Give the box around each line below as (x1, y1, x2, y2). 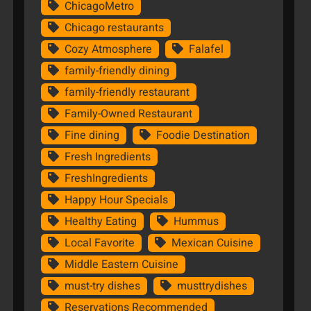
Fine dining (64, 127, 119, 144)
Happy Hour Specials (64, 192, 168, 209)
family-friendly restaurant (64, 84, 190, 101)
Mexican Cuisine (171, 235, 253, 252)
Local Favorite (64, 235, 135, 252)
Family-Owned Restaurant (64, 106, 192, 123)
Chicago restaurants (64, 19, 164, 37)
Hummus (173, 213, 219, 230)
